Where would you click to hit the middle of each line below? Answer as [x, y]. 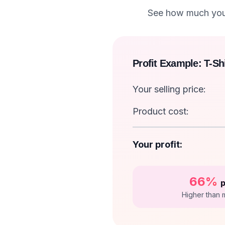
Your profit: [157, 145]
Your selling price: [169, 89]
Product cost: [161, 111]
